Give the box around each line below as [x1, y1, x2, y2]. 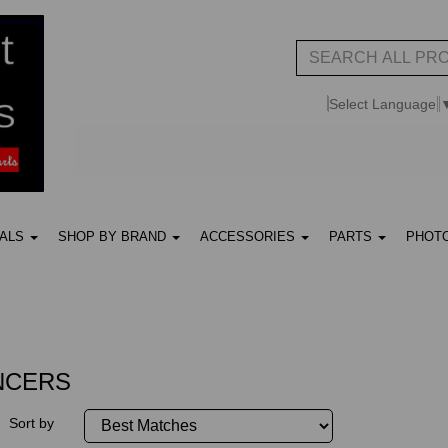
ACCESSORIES [200, 229, 299, 245]
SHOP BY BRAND [58, 229, 170, 245]
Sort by [9, 415, 55, 432]
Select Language [329, 95, 436, 112]
